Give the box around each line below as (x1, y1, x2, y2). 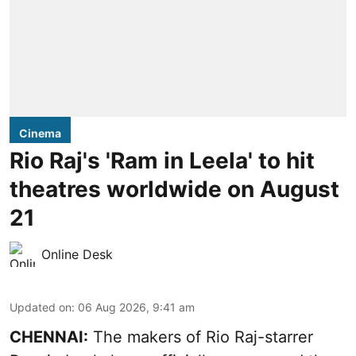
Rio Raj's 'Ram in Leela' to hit (10, 146, 315, 174)
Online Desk (41, 246, 113, 262)
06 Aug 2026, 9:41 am (78, 300, 195, 314)
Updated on (10, 300, 72, 314)
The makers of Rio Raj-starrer (88, 327, 313, 346)
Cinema (19, 126, 61, 140)
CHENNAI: (10, 327, 88, 346)
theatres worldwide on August (10, 175, 339, 203)
